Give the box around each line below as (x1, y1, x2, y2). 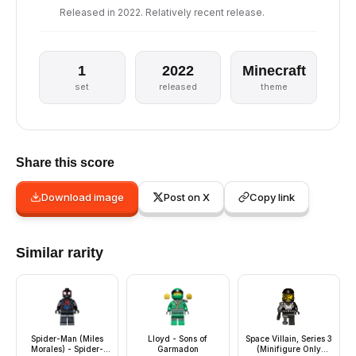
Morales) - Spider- (31, 344, 104, 354)
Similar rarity (16, 245, 103, 261)
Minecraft (242, 63, 306, 79)
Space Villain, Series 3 (245, 334, 332, 343)
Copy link (250, 191, 295, 203)
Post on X (164, 191, 210, 203)
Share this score (16, 156, 114, 169)
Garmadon (157, 344, 199, 354)
